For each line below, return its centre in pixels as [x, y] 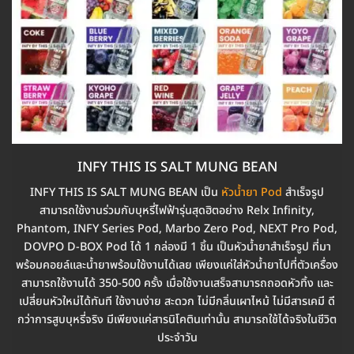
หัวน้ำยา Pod [252, 192]
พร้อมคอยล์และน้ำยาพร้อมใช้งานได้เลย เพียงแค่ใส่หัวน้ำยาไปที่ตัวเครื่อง [177, 265]
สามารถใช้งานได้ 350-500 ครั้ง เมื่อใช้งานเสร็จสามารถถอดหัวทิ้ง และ [177, 283]
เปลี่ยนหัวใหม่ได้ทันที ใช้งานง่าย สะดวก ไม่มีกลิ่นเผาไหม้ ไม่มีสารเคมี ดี [177, 301]
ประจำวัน [177, 337]
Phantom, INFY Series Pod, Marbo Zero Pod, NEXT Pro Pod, [177, 228]
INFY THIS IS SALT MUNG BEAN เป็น [126, 192]
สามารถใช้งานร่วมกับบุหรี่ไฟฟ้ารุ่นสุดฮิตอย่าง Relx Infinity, [177, 210]
